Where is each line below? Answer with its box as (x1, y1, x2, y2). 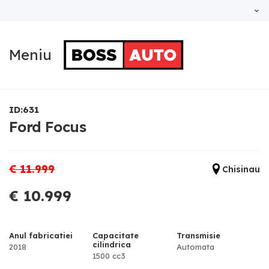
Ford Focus (9, 117, 86, 136)
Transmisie (176, 230, 220, 240)
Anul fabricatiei (9, 230, 73, 240)
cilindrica (92, 239, 131, 249)
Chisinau (220, 163, 260, 175)
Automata (176, 241, 214, 252)
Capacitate (92, 230, 139, 240)
